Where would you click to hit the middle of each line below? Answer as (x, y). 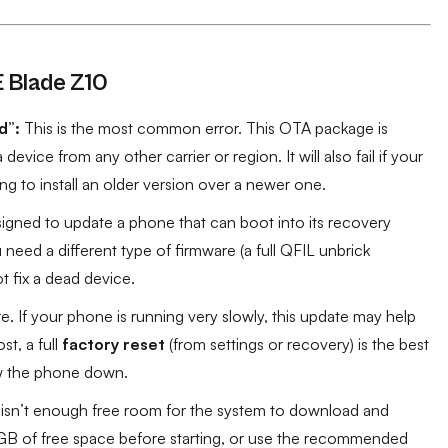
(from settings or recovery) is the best (297, 344)
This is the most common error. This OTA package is (204, 128)
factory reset (113, 344)
